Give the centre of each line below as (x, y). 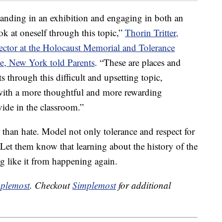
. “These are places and (138, 62)
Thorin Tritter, (152, 33)
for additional (143, 185)
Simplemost (94, 185)
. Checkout (51, 185)
